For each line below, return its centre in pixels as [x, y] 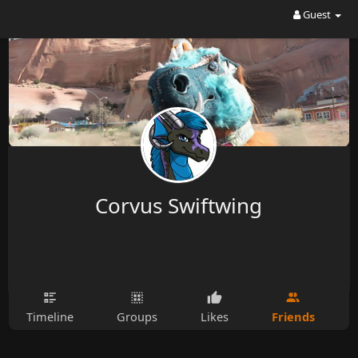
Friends [293, 316]
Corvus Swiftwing [179, 205]
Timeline [50, 316]
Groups [137, 316]
